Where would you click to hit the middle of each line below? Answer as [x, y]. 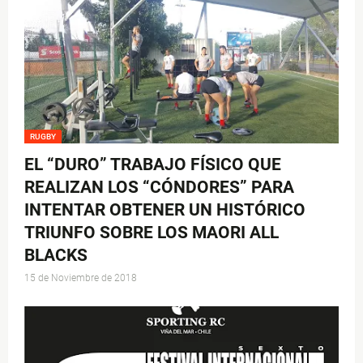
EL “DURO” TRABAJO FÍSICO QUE [153, 165]
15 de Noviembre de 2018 [81, 278]
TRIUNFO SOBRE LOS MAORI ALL [152, 233]
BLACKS [56, 256]
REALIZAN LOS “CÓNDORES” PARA [159, 188]
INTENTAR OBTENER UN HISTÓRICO [165, 210]
